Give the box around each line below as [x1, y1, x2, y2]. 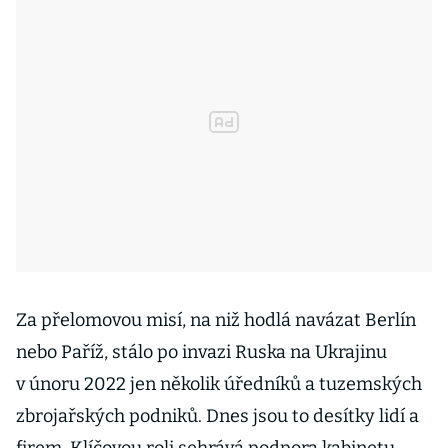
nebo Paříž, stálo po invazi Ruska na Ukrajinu [16, 341, 387, 363]
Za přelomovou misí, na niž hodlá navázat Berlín [16, 309, 416, 331]
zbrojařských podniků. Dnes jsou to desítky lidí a [16, 405, 419, 427]
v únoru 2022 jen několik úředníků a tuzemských [16, 373, 422, 395]
